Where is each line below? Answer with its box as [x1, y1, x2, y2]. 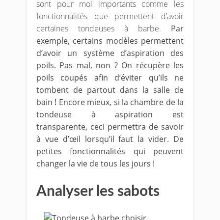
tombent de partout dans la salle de [36, 84, 184, 95]
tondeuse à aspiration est [36, 109, 184, 120]
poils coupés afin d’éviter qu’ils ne [36, 72, 184, 83]
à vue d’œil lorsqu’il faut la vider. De [36, 134, 184, 144]
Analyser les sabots [36, 184, 160, 199]
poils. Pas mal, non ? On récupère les [36, 60, 184, 71]
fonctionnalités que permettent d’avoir [36, 11, 184, 22]
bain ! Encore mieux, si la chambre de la [36, 97, 184, 108]
